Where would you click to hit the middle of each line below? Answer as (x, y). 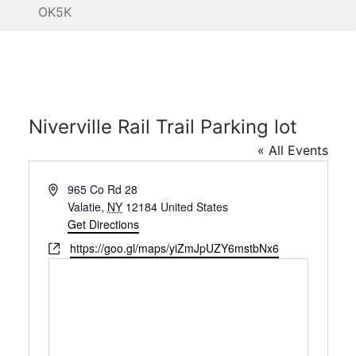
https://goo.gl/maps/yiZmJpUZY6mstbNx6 (174, 248)
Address (68, 189)
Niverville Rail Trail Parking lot (163, 127)
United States (195, 207)
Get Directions (104, 224)
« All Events (292, 151)
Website (68, 248)
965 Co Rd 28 (103, 190)
